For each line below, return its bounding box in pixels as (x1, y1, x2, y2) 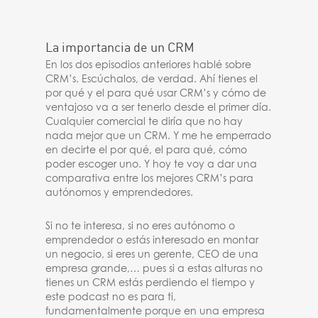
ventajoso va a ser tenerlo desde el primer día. (45, 103, 272, 113)
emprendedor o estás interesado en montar (45, 236, 259, 246)
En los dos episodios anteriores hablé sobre (45, 60, 252, 70)
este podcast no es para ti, (45, 292, 177, 302)
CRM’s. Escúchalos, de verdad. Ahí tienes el (45, 75, 258, 84)
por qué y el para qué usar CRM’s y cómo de (45, 89, 267, 99)
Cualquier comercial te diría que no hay (45, 117, 243, 127)
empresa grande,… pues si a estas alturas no (45, 264, 263, 274)
